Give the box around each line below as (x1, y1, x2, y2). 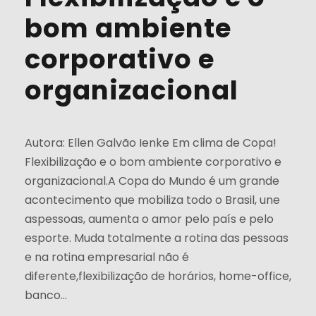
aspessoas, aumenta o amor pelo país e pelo (25, 210, 274, 227)
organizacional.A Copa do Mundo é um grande (25, 172, 279, 189)
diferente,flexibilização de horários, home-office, (25, 267, 291, 284)
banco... (25, 286, 67, 303)
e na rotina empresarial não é (25, 248, 189, 265)
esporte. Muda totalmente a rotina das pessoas (25, 229, 288, 246)
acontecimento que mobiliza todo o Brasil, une (25, 191, 280, 208)
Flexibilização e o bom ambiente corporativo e (25, 153, 281, 170)
